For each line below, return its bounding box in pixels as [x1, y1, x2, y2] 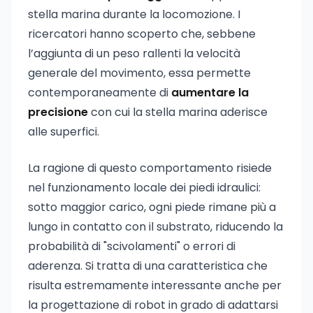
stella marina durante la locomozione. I [28, 6, 240, 22]
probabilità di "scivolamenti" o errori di [28, 238, 235, 254]
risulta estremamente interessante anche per [28, 277, 282, 293]
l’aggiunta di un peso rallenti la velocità [28, 45, 240, 61]
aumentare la [171, 85, 249, 101]
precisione [28, 104, 88, 120]
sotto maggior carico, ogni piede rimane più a [28, 199, 276, 215]
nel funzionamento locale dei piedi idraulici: [28, 180, 261, 196]
